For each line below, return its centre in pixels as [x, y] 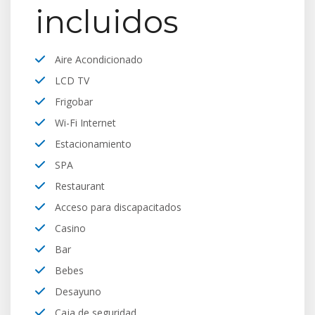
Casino [69, 228]
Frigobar [72, 102]
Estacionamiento [92, 144]
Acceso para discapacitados [117, 207]
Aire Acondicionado [97, 59]
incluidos [107, 21]
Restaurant [78, 186]
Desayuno [77, 291]
